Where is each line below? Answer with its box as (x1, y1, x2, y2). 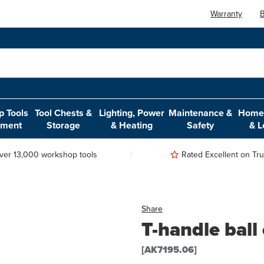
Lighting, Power (99, 105, 165, 120)
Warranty (210, 7, 243, 20)
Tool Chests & (35, 105, 93, 120)
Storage (47, 118, 81, 132)
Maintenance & (169, 105, 233, 120)
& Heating (111, 118, 153, 132)
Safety (187, 118, 214, 132)
